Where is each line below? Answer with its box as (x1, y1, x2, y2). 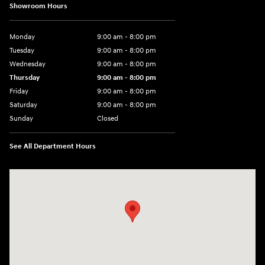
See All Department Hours (9, 141, 96, 151)
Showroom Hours (9, 1, 67, 11)
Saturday (9, 100, 37, 109)
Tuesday (9, 46, 34, 55)
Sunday (9, 114, 33, 123)
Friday (9, 86, 28, 96)
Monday (9, 32, 35, 41)
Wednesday (9, 59, 46, 69)
